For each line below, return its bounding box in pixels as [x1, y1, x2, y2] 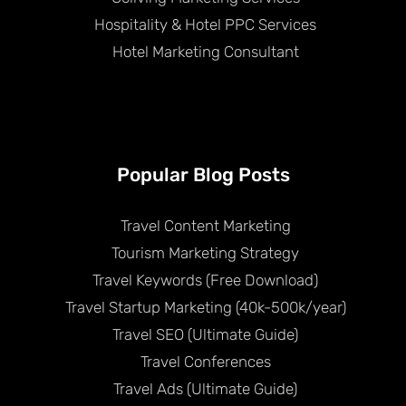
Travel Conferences [140, 352, 271, 371]
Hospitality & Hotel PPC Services [94, 14, 316, 34]
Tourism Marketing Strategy [111, 243, 299, 262]
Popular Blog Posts [116, 162, 290, 186]
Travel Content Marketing [120, 216, 291, 235]
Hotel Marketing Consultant [111, 42, 299, 61]
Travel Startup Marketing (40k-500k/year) [64, 297, 346, 316]
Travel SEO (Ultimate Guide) [112, 324, 298, 343]
